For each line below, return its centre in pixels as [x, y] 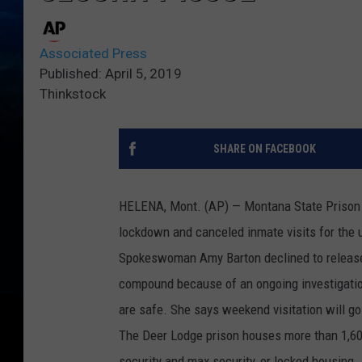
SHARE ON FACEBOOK [264, 149]
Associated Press [93, 54]
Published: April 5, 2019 [111, 74]
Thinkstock [73, 94]
